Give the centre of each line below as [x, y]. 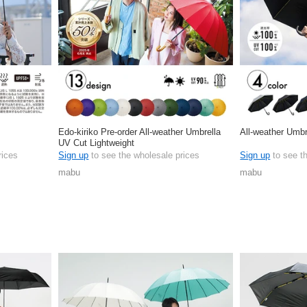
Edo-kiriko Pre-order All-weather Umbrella [140, 132]
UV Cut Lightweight [97, 143]
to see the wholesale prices [144, 155]
